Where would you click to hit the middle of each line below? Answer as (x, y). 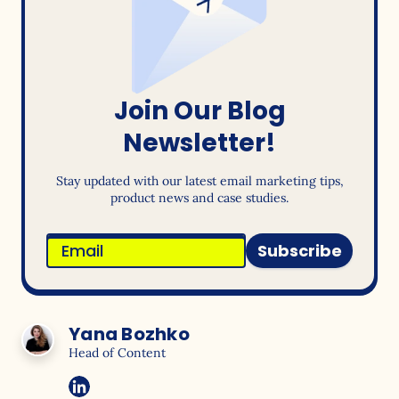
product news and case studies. (199, 198)
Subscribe (299, 251)
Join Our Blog (199, 111)
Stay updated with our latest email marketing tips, (199, 181)
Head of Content (117, 353)
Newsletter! (199, 143)
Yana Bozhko (129, 334)
